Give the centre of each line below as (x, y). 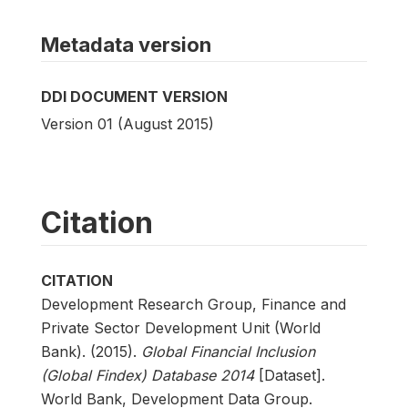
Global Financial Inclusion (228, 352)
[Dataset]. (290, 375)
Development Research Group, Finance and (194, 304)
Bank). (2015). (91, 352)
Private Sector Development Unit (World (181, 328)
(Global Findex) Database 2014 (148, 375)
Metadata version (126, 44)
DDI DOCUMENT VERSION (134, 96)
